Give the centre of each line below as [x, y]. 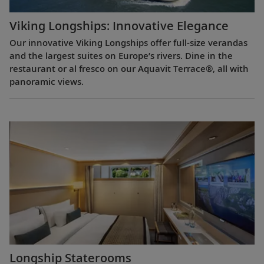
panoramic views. [47, 81]
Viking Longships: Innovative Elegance [119, 25]
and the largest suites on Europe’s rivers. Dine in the [121, 55]
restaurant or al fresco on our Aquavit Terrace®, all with [129, 68]
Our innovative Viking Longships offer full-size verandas [128, 42]
